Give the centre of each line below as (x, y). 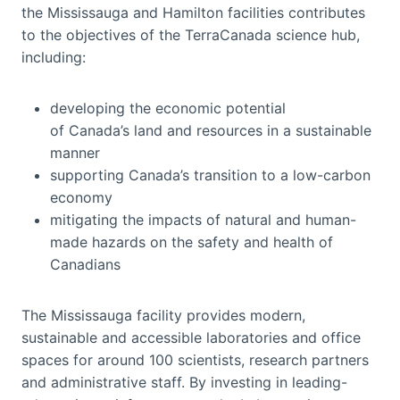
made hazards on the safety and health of (192, 242)
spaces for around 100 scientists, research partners (195, 359)
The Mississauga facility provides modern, (163, 315)
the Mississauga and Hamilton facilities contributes (193, 12)
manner (75, 152)
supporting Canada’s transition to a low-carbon (210, 175)
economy (81, 197)
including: (56, 57)
